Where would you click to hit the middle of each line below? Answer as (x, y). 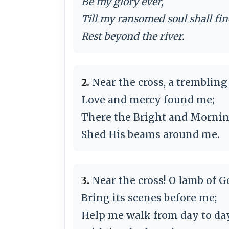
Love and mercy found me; (148, 99)
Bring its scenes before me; (149, 198)
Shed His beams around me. (150, 134)
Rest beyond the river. (133, 36)
